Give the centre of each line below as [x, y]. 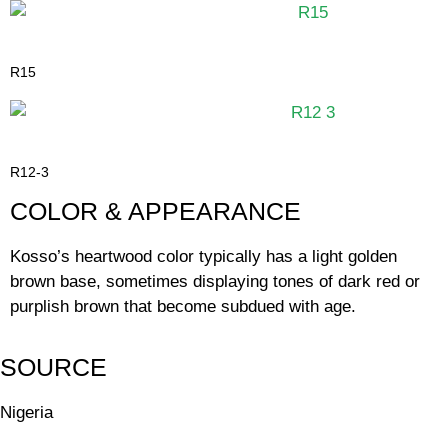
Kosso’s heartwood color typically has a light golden [203, 257]
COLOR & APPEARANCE [155, 211]
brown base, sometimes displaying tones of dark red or [215, 282]
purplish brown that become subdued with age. [183, 307]
